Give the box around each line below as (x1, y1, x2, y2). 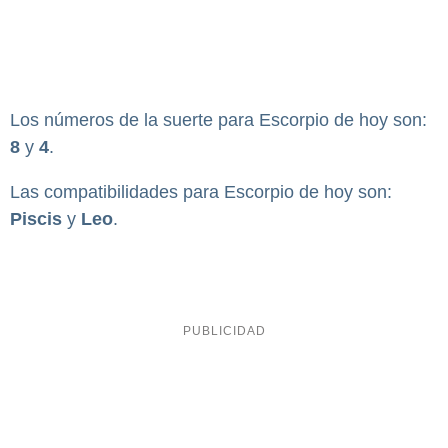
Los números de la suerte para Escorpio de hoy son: (10, 110, 427, 131)
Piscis (10, 209, 62, 230)
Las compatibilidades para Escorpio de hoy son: (10, 182, 392, 203)
